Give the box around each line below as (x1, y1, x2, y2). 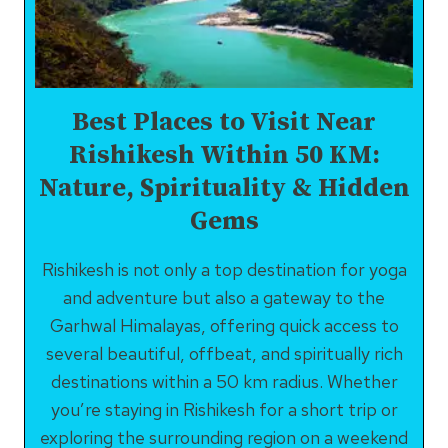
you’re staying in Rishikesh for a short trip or (50, 398, 398, 421)
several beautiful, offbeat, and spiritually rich (45, 342, 403, 365)
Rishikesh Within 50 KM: (68, 139, 380, 172)
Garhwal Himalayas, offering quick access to (49, 314, 399, 337)
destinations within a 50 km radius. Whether (50, 370, 398, 393)
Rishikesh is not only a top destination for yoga (41, 258, 407, 281)
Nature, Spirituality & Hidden (38, 172, 410, 205)
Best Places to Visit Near (72, 106, 376, 139)
